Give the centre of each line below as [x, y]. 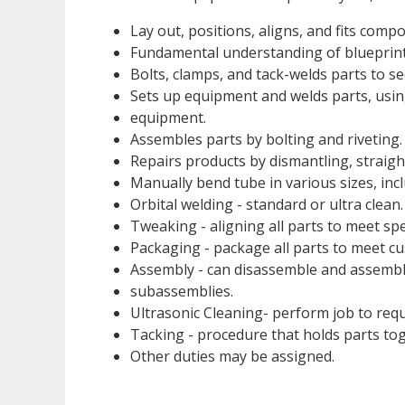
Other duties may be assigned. [232, 357]
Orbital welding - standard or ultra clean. [267, 205]
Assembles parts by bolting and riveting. [266, 140]
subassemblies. [182, 292]
